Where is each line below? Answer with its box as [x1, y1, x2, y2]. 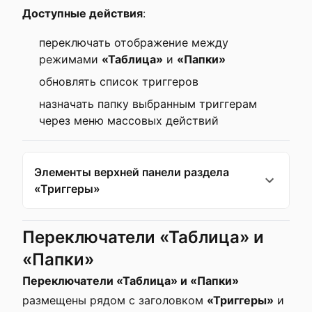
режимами [39, 52, 102, 66]
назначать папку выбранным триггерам [39, 97, 257, 111]
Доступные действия [22, 6, 143, 20]
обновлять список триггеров [39, 75, 198, 88]
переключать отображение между [39, 36, 228, 49]
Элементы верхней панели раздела [34, 165, 229, 179]
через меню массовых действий [39, 114, 219, 127]
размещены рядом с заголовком [22, 293, 207, 307]
